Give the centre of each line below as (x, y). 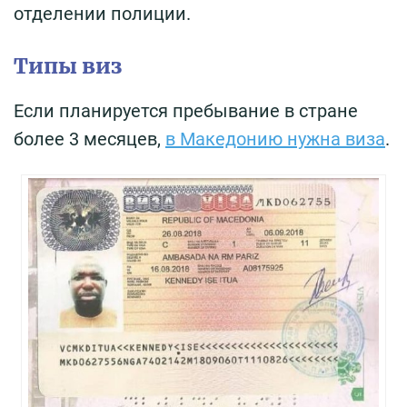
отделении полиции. (102, 14)
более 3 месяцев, (89, 139)
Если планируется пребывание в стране (186, 111)
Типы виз (68, 67)
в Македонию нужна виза (275, 139)
